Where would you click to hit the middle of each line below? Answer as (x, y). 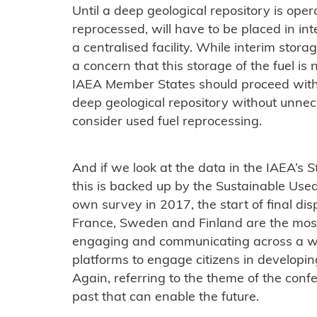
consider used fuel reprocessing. (167, 122)
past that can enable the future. (166, 297)
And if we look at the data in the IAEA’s (190, 168)
